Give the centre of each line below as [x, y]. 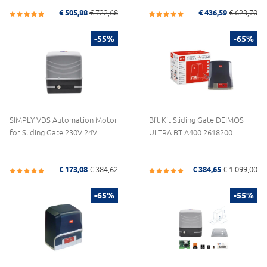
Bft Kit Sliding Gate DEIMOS [196, 119]
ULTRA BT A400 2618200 [191, 132]
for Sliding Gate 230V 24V [53, 132]
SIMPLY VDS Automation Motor [63, 119]
